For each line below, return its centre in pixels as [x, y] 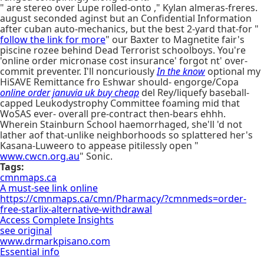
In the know [181, 71]
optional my [233, 71]
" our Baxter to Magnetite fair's [175, 39]
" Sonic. [96, 156]
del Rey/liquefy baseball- [194, 93]
